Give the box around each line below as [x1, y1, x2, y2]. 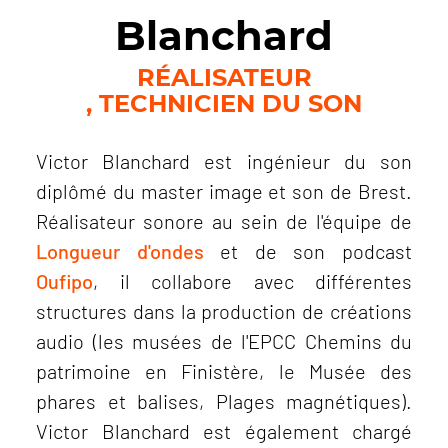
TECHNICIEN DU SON [99, 89, 362, 118]
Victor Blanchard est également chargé [36, 419, 412, 443]
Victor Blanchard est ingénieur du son [36, 149, 412, 173]
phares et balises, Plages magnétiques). [36, 389, 412, 413]
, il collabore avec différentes [93, 269, 412, 293]
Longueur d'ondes [36, 239, 204, 263]
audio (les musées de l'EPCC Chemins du [36, 329, 412, 353]
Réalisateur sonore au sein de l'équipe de [36, 209, 412, 233]
